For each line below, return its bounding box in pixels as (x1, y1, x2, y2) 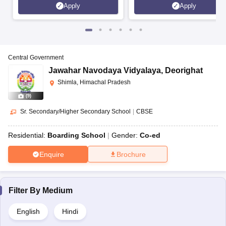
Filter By (9, 186, 42, 195)
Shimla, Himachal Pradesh (58, 79, 131, 86)
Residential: (8, 131, 47, 140)
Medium (42, 186, 73, 195)
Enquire (39, 150, 64, 158)
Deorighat (165, 66, 203, 75)
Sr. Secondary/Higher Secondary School (20, 108, 131, 116)
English (17, 207, 40, 216)
